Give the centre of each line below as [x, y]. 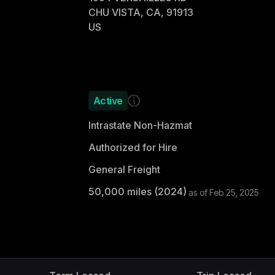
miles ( [141, 192]
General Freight [124, 169]
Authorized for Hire [133, 147]
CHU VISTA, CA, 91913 [141, 12]
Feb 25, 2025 [234, 192]
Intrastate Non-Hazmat [140, 125]
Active [108, 101]
